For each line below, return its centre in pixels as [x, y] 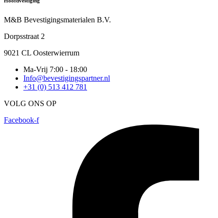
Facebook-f [21, 120]
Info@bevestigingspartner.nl [67, 78]
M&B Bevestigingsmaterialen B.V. [57, 20]
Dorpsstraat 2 [24, 36]
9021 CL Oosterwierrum [42, 53]
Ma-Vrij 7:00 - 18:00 [55, 70]
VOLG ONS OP [30, 104]
